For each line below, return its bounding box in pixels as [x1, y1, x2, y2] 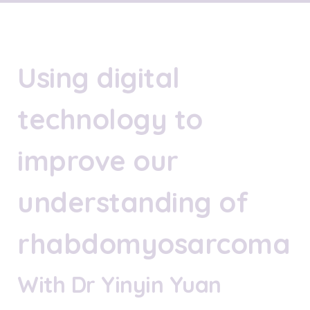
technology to [17, 101, 203, 136]
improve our [17, 143, 179, 178]
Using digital [17, 60, 180, 95]
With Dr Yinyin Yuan [17, 270, 221, 298]
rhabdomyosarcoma [17, 226, 290, 261]
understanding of [17, 184, 248, 219]
